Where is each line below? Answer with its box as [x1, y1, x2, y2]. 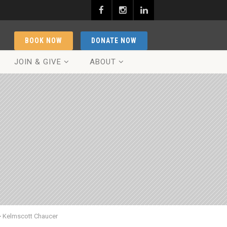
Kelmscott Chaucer [3, 212, 58, 220]
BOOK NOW [25, 36, 63, 45]
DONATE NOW [91, 36, 137, 45]
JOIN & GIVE [14, 57, 61, 66]
